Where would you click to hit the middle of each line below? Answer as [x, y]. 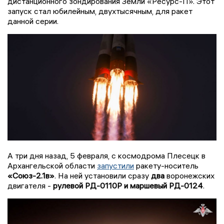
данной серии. [33, 21]
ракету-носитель [166, 165]
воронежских [189, 175]
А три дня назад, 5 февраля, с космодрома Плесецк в [106, 155]
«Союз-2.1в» [31, 175]
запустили [115, 165]
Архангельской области [52, 165]
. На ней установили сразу [103, 175]
